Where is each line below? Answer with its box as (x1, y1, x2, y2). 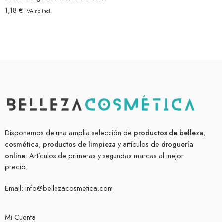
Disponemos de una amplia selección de (5, 127, 134, 138)
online (5, 150, 25, 161)
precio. (5, 162, 27, 172)
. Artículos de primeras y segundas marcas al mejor (25, 150, 184, 161)
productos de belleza (134, 127, 203, 138)
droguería (161, 139, 193, 150)
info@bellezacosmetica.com (25, 183, 113, 194)
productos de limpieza (43, 139, 116, 150)
